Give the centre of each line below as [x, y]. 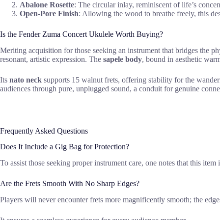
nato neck [26, 80]
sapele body [123, 59]
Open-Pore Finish [49, 13]
